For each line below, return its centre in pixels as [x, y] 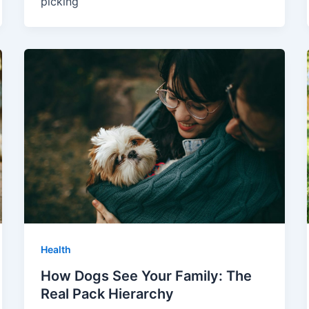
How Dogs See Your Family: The [146, 276]
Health [56, 249]
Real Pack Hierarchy [107, 293]
